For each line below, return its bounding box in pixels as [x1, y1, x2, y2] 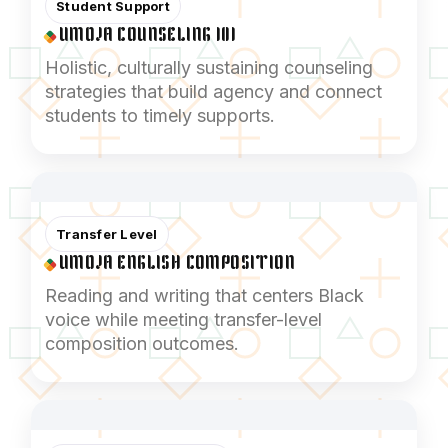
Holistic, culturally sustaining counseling [45, 56, 373, 78]
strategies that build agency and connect [45, 80, 382, 102]
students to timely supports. [45, 104, 275, 126]
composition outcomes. [45, 332, 239, 354]
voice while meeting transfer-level [45, 308, 322, 330]
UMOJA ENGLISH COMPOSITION [59, 253, 295, 274]
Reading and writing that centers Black [45, 284, 364, 306]
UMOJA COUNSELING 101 [59, 25, 236, 46]
